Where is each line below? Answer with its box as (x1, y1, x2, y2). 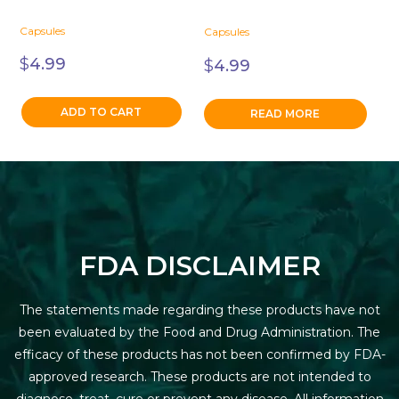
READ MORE (250, 106, 321, 120)
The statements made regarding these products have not (19, 301, 380, 318)
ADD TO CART (61, 104, 142, 118)
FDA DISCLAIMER (78, 248, 321, 282)
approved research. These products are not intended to (28, 368, 371, 385)
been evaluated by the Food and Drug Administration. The (19, 323, 380, 340)
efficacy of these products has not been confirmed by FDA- (13, 346, 386, 362)
